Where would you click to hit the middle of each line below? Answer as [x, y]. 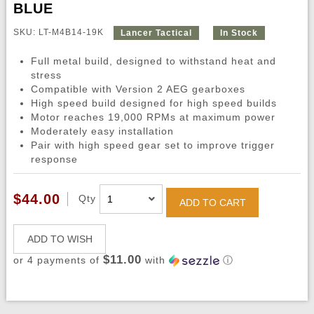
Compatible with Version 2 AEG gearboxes [138, 89]
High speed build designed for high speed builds [153, 103]
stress [46, 75]
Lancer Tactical [156, 33]
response [54, 159]
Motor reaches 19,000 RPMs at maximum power [153, 117]
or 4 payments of [58, 260]
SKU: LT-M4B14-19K [60, 32]
